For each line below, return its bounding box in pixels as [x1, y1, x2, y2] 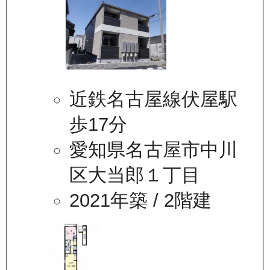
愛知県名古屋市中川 [69, 139, 238, 161]
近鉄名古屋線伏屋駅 [69, 89, 238, 110]
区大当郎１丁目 [69, 165, 201, 186]
